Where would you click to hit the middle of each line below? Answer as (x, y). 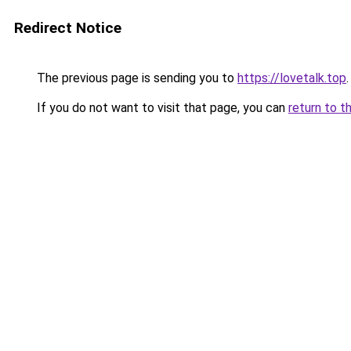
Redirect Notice (68, 28)
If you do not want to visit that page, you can (161, 108)
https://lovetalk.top (292, 78)
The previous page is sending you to (136, 78)
